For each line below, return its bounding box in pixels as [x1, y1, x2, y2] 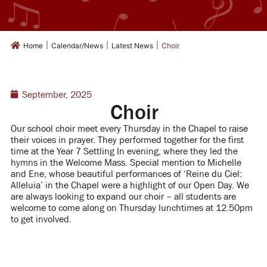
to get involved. [10, 213, 72, 225]
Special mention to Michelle [129, 157, 241, 168]
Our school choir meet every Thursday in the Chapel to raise [10, 123, 248, 134]
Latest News [111, 41, 153, 51]
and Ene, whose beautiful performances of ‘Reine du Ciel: [10, 168, 242, 179]
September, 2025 [21, 89, 92, 100]
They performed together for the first [97, 134, 244, 145]
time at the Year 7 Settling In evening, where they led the [10, 145, 238, 157]
